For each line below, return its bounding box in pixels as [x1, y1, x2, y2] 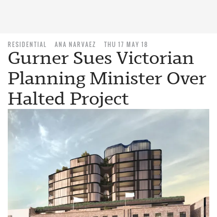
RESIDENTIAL [8, 40, 47, 48]
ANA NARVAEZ [55, 40, 96, 48]
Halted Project [8, 88, 129, 109]
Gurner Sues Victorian [8, 47, 194, 68]
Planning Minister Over [8, 68, 206, 89]
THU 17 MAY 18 [104, 40, 148, 48]
